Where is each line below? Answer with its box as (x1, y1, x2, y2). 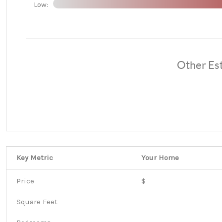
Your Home (141, 153, 179, 162)
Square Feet (16, 197, 57, 206)
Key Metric (16, 153, 53, 162)
